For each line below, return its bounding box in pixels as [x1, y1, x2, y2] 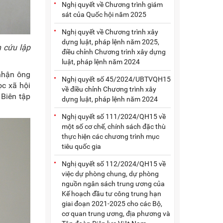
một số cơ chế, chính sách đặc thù [62, 122, 166, 130]
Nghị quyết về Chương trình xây [62, 27, 158, 36]
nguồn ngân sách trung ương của [62, 179, 165, 188]
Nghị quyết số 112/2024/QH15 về [62, 159, 166, 168]
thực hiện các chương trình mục [62, 132, 159, 140]
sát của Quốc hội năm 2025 [62, 10, 146, 18]
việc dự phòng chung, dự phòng [62, 169, 159, 178]
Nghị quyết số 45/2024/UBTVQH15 [62, 75, 171, 83]
